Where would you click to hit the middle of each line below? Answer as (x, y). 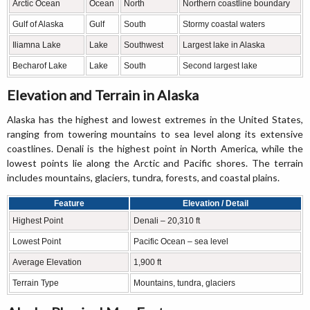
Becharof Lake (40, 66)
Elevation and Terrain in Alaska (103, 95)
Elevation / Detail (216, 204)
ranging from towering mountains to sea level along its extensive (155, 134)
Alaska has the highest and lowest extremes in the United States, (155, 120)
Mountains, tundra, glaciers (184, 283)
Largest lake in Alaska (224, 45)
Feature (69, 204)
